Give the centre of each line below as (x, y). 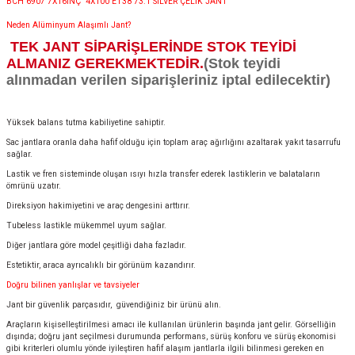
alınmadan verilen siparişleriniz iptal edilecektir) (168, 80)
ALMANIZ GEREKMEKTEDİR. (105, 63)
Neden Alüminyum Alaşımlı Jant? (69, 25)
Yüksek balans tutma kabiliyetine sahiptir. (86, 122)
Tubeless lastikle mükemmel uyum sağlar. (86, 225)
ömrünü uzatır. (34, 186)
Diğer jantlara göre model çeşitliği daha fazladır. (96, 245)
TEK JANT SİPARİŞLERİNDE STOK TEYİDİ (153, 47)
